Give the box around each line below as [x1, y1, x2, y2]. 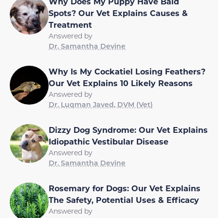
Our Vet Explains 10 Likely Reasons [49, 77, 193, 88]
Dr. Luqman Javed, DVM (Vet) [49, 99, 153, 109]
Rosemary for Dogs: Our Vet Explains [49, 182, 200, 193]
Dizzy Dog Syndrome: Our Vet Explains [49, 124, 208, 135]
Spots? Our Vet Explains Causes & [49, 7, 188, 18]
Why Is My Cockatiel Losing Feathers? [49, 66, 205, 76]
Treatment [49, 19, 92, 30]
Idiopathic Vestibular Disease [49, 136, 168, 146]
